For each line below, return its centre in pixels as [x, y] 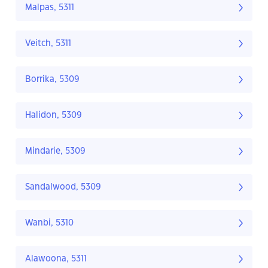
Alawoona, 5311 [56, 259]
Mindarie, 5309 [55, 152]
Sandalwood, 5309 [63, 188]
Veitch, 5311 [48, 44]
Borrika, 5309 [52, 80]
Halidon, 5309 [54, 116]
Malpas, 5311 [50, 8]
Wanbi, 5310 [49, 223]
